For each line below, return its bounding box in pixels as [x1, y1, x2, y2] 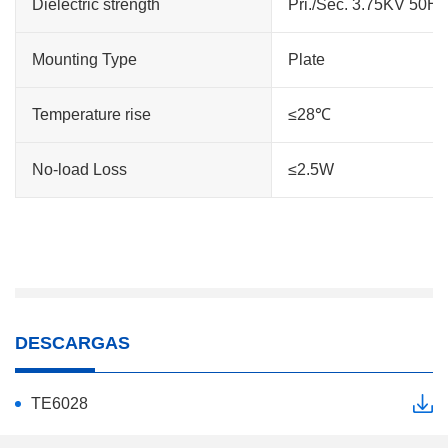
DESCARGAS [15, 333, 130, 353]
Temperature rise [32, 106, 151, 123]
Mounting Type [32, 51, 137, 68]
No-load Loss [32, 161, 127, 178]
